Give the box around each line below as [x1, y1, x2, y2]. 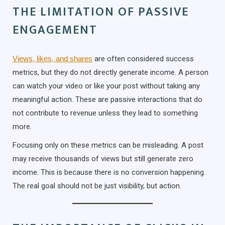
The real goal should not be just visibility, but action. [13, 181, 181, 191]
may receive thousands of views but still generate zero [13, 154, 193, 164]
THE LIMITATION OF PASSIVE [13, 2, 189, 23]
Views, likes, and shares [13, 54, 92, 63]
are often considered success [92, 54, 194, 64]
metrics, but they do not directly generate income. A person [13, 68, 208, 77]
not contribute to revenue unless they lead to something [13, 108, 198, 118]
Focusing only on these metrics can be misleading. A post [13, 141, 203, 150]
